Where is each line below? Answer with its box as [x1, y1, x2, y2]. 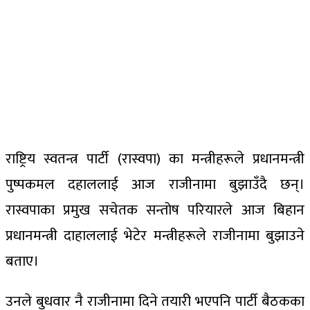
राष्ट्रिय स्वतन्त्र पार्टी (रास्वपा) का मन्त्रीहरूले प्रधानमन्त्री [6, 147, 304, 171]
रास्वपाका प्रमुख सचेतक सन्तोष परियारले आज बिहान [6, 198, 304, 222]
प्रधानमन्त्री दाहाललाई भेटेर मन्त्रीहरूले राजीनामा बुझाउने [6, 224, 304, 248]
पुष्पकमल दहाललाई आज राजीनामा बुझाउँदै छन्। [6, 172, 304, 197]
